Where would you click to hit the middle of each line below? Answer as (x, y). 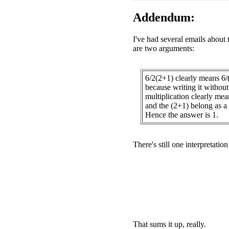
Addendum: (164, 17)
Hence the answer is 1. (182, 114)
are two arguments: (164, 48)
